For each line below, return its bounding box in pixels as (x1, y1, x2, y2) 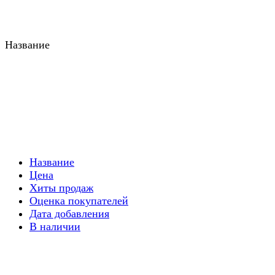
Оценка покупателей (29, 194, 128, 207)
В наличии (29, 220, 80, 233)
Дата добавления (29, 207, 109, 220)
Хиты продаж (29, 181, 93, 194)
